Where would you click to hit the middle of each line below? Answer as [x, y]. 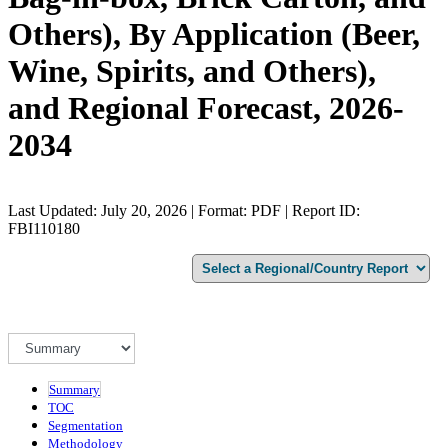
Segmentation [85, 425]
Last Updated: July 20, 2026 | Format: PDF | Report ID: [184, 210]
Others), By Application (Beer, [214, 34]
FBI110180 [44, 228]
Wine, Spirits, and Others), [192, 71]
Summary [74, 389]
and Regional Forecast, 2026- [206, 108]
